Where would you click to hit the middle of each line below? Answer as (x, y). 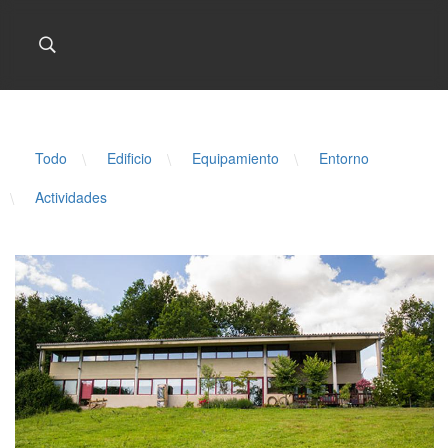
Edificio (129, 158)
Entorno (344, 158)
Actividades (71, 197)
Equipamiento (235, 158)
